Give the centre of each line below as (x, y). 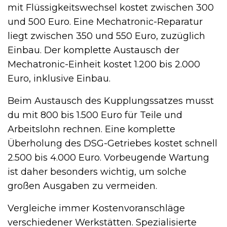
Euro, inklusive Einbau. (59, 78)
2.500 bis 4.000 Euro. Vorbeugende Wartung (108, 157)
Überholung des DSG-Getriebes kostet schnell (112, 143)
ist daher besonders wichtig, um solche (97, 172)
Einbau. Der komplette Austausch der (93, 50)
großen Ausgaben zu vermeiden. (82, 186)
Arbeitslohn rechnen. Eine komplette (91, 129)
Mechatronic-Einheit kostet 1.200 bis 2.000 (104, 64)
